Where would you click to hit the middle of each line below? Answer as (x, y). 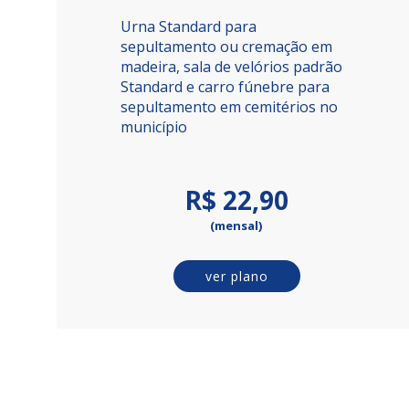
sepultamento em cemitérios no (229, 107)
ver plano (236, 276)
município (154, 127)
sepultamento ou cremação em (226, 47)
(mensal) (236, 225)
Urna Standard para (189, 26)
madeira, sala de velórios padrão (231, 67)
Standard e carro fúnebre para (225, 87)
